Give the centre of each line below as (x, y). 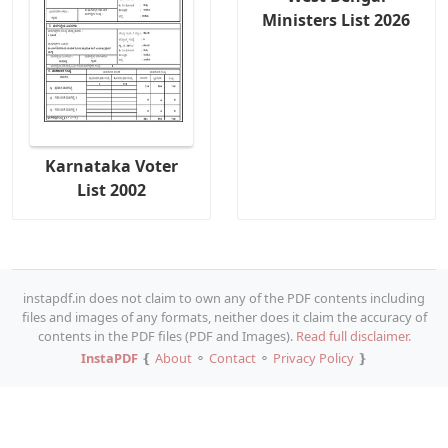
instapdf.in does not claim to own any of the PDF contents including (224, 297)
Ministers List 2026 (336, 19)
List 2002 (112, 189)
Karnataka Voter (112, 165)
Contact (232, 357)
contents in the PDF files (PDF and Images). (166, 335)
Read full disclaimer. (353, 335)
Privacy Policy (313, 357)
